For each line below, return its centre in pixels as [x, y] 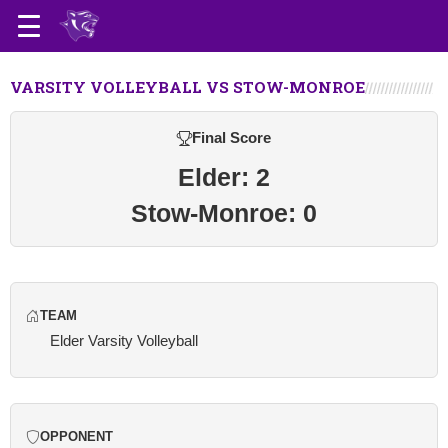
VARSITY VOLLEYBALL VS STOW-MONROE [187, 87]
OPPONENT [76, 437]
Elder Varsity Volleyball [124, 340]
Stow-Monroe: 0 [224, 213]
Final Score [231, 137]
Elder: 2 [224, 177]
